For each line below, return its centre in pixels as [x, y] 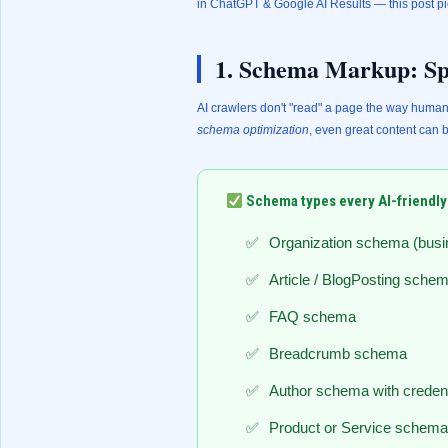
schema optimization [253, 130]
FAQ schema [312, 316]
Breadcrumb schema [338, 353]
